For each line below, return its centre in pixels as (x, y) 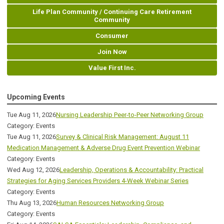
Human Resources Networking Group (110, 202)
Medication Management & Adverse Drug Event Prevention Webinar (103, 147)
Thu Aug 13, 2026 (32, 202)
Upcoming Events (36, 97)
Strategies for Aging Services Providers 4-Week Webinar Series (98, 180)
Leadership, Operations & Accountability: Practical (131, 169)
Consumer (112, 35)
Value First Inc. (112, 67)
